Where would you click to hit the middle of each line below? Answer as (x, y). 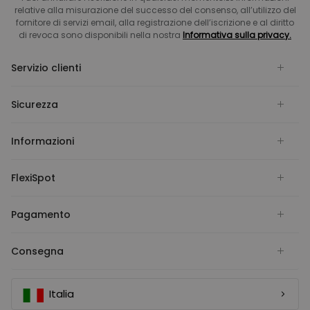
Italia (62, 293)
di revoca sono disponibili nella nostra (101, 35)
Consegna (37, 251)
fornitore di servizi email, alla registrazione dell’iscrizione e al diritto (155, 22)
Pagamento (41, 214)
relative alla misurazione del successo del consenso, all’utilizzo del (155, 10)
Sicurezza (35, 104)
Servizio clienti (46, 67)
